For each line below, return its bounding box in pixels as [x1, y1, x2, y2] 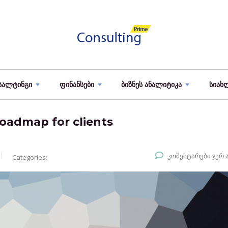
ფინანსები [59, 80, 94, 89]
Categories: [12, 153, 47, 162]
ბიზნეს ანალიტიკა [121, 80, 182, 89]
